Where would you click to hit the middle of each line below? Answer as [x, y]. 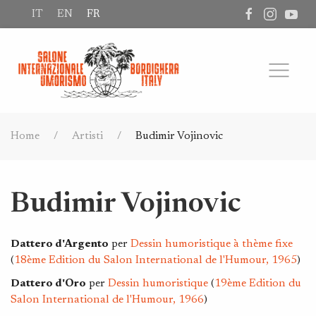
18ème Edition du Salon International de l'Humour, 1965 [156, 260]
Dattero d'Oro [48, 284]
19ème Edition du [258, 284]
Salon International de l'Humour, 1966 [107, 300]
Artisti [87, 136]
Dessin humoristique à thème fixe [212, 244]
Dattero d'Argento [60, 244]
